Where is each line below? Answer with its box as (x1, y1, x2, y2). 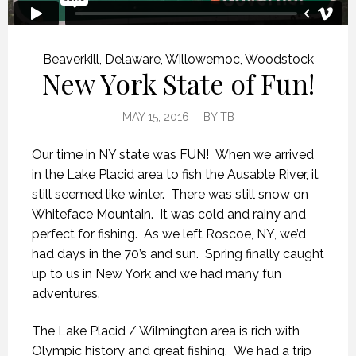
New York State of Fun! (41, 64, 315, 102)
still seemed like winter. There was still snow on (32, 186, 308, 202)
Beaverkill (42, 51, 99, 67)
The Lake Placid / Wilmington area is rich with (32, 323, 300, 339)
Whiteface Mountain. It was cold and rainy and (32, 206, 306, 222)
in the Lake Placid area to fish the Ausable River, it (32, 166, 319, 182)
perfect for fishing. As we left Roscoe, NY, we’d (32, 226, 306, 242)
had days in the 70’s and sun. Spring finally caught (32, 246, 324, 261)
